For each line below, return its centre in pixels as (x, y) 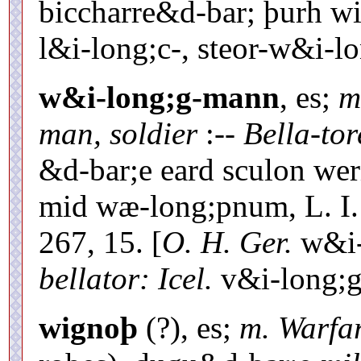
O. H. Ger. (227, 242)
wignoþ (88, 327)
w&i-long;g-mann (159, 97)
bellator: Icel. (126, 278)
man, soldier (118, 133)
